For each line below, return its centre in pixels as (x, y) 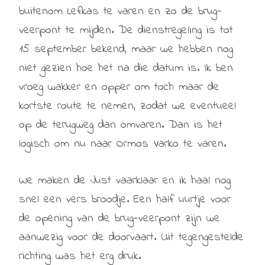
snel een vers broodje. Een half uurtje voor (125, 199)
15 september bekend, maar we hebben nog (126, 49)
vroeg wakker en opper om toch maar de (119, 87)
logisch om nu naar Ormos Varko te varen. (122, 144)
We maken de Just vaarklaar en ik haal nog (125, 180)
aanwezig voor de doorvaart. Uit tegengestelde (131, 237)
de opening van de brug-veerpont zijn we (119, 218)
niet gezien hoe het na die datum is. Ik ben (126, 68)
